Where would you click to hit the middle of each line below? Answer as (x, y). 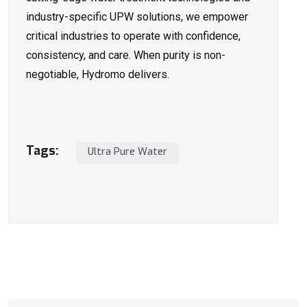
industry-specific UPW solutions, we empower (137, 17)
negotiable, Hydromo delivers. (98, 75)
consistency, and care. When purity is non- (126, 56)
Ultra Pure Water (127, 152)
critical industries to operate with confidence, (133, 36)
